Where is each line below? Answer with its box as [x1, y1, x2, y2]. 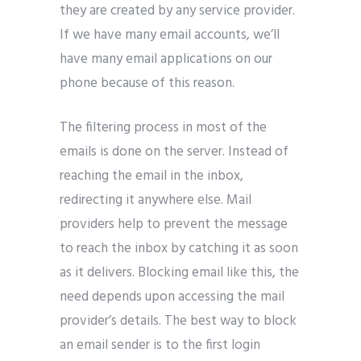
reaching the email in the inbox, [60, 164, 243, 187]
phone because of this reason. [60, 72, 234, 94]
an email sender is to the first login [60, 334, 260, 356]
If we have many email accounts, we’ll [60, 23, 280, 46]
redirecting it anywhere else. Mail [60, 189, 251, 211]
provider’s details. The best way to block [60, 309, 297, 332]
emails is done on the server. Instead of [60, 140, 288, 163]
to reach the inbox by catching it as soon [60, 237, 298, 259]
